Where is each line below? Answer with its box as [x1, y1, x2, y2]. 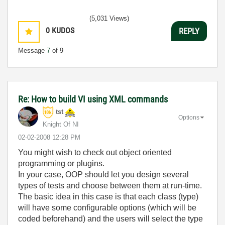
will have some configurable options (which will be [18, 203, 196, 212]
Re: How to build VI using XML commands [18, 94, 168, 104]
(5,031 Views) [89, 15, 129, 22]
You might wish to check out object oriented [18, 148, 172, 157]
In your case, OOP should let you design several [18, 170, 189, 179]
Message [18, 47, 47, 54]
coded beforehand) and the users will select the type [18, 214, 203, 223]
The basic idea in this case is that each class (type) [18, 192, 198, 201]
